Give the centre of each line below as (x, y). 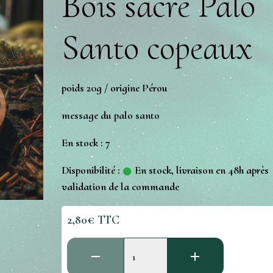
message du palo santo (111, 115)
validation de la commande (121, 187)
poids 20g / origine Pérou (115, 88)
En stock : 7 (86, 143)
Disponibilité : (91, 170)
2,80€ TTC (94, 220)
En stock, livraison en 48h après (201, 170)
